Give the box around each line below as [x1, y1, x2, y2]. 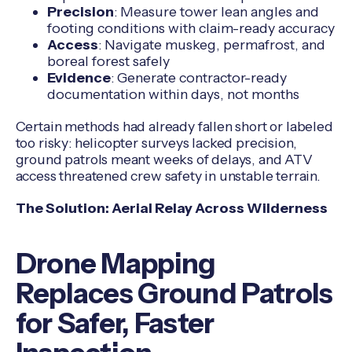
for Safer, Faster [15, 306, 214, 340]
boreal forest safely [46, 52, 170, 69]
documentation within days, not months [46, 85, 299, 102]
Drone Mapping [15, 246, 216, 280]
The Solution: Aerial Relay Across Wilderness [15, 200, 328, 218]
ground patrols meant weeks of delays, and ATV [15, 150, 313, 167]
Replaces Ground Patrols [15, 276, 333, 310]
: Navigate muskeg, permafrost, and [97, 35, 325, 53]
